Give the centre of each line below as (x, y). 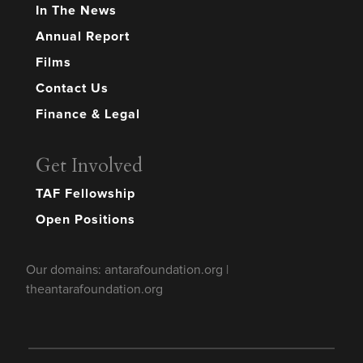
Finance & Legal (88, 115)
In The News (76, 11)
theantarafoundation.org (94, 290)
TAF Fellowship (85, 194)
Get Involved (89, 166)
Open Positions (85, 220)
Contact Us (72, 89)
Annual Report (83, 37)
